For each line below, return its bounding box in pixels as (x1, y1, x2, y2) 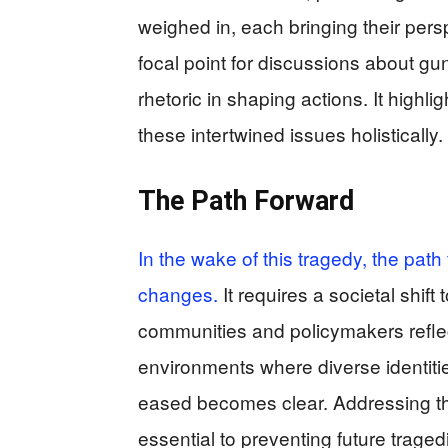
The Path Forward (138, 185, 354, 218)
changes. (138, 280, 223, 308)
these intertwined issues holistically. (138, 120, 443, 148)
